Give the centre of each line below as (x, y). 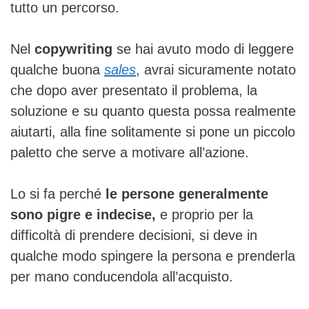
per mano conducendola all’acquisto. (122, 276)
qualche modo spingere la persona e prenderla (153, 256)
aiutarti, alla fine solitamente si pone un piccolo (153, 131)
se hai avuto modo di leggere (205, 49)
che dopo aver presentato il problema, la (134, 90)
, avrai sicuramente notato (216, 69)
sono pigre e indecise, (83, 214)
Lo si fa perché (58, 193)
